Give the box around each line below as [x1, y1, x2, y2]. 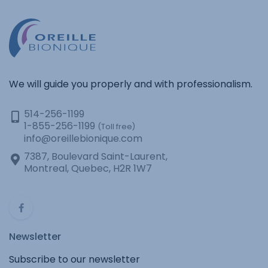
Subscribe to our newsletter [9, 252, 140, 266]
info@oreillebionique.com [24, 132, 142, 145]
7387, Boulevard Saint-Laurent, [24, 150, 167, 163]
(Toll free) [98, 121, 135, 132]
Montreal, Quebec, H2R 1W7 [24, 162, 152, 175]
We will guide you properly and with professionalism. [9, 77, 252, 91]
